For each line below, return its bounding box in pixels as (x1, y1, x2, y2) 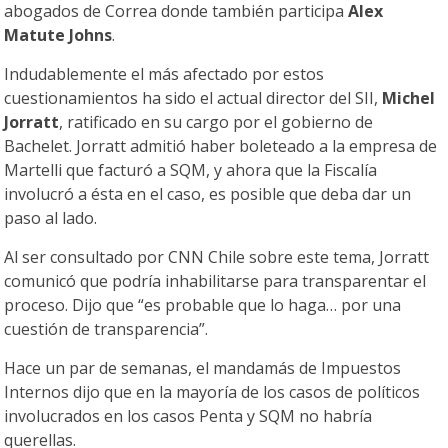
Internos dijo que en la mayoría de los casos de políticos (4, 381, 421, 404)
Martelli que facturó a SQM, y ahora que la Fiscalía (4, 159, 378, 182)
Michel (382, 87, 436, 110)
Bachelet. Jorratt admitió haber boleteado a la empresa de (4, 135, 438, 158)
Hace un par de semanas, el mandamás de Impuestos (4, 357, 402, 380)
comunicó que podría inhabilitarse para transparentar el (4, 270, 427, 293)
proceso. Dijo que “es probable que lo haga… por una (4, 294, 402, 317)
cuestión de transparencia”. (4, 318, 209, 341)
